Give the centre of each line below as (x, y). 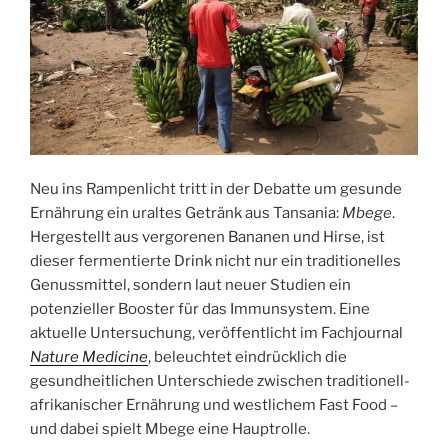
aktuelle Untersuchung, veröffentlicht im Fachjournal (216, 333)
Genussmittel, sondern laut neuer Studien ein (190, 285)
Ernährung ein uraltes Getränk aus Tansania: (186, 213)
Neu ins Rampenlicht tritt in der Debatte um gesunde (216, 189)
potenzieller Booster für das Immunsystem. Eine (200, 309)
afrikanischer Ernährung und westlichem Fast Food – (214, 405)
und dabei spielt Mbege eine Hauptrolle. (170, 429)
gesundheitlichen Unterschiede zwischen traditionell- (220, 381)
